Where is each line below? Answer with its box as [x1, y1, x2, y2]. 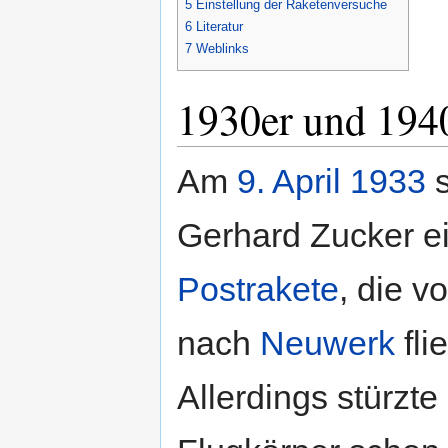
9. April [237, 162, 341, 201]
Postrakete [177, 270, 339, 309]
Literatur [196, 19, 243, 35]
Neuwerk [260, 324, 395, 363]
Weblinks [196, 41, 249, 57]
